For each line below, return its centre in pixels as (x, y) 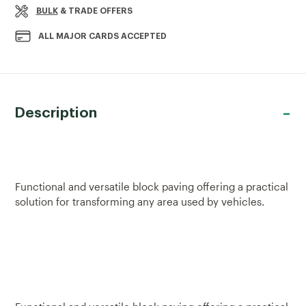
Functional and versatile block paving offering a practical (152, 187)
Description (56, 113)
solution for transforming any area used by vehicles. (140, 202)
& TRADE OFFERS (95, 11)
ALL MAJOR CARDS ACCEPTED (102, 36)
